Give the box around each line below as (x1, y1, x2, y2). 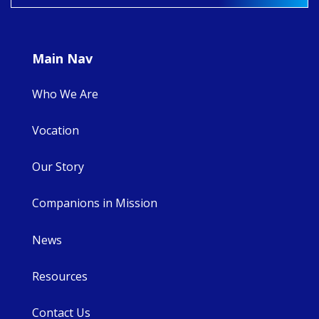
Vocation (32, 122, 79, 138)
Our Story (32, 159, 84, 175)
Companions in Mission (32, 195, 157, 211)
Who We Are (32, 85, 98, 102)
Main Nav (32, 50, 93, 68)
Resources (32, 268, 88, 284)
